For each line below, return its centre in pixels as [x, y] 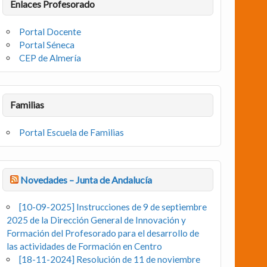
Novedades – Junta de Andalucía [86, 179]
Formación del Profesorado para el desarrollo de [103, 233]
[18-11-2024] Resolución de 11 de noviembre [110, 260]
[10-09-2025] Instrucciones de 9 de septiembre [113, 207]
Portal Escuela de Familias [72, 132]
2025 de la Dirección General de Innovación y [97, 220]
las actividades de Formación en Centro [85, 246]
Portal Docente [50, 31]
